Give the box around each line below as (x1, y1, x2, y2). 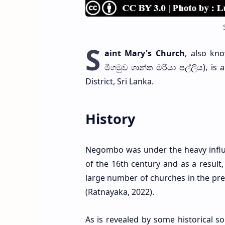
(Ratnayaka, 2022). (85, 186, 154, 198)
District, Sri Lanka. (85, 76, 154, 87)
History (85, 109, 135, 128)
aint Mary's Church (104, 48, 185, 59)
